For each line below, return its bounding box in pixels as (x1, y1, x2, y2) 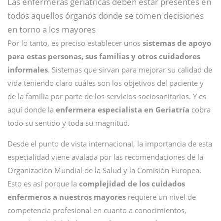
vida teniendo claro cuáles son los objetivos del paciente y (7, 78, 204, 88)
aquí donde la (7, 105, 56, 114)
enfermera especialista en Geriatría (56, 105, 189, 114)
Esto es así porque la (7, 179, 79, 188)
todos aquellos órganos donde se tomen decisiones (7, 10, 204, 21)
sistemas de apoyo (143, 38, 211, 48)
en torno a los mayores (7, 24, 96, 35)
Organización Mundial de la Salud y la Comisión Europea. (7, 165, 201, 175)
